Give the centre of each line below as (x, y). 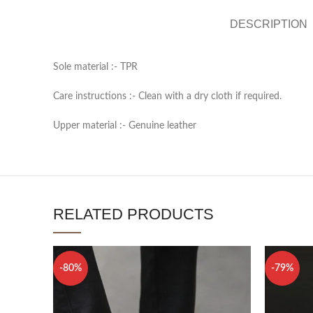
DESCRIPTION (268, 24)
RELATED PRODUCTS (133, 214)
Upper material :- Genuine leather (125, 125)
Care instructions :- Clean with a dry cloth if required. (167, 96)
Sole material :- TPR (95, 67)
